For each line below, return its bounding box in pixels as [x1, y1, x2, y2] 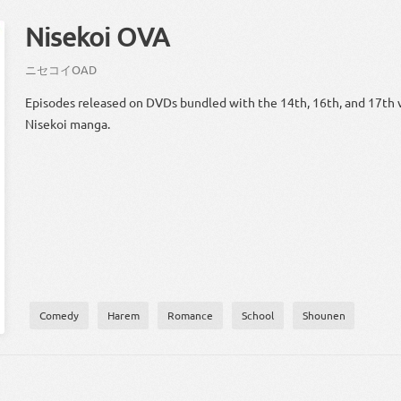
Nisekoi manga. [25, 115, 111, 132]
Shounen [302, 308, 346, 323]
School [241, 308, 274, 323]
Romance [167, 308, 214, 323]
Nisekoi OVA [25, 21, 170, 53]
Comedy [38, 308, 79, 323]
